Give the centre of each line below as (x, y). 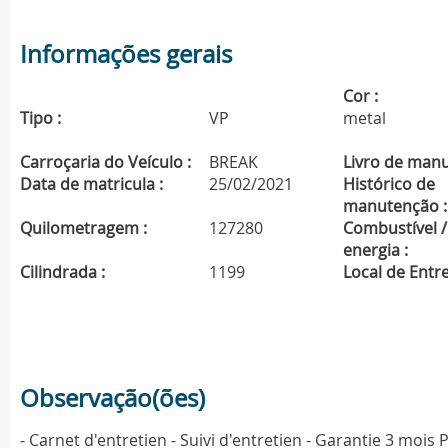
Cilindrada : (62, 272)
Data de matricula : (91, 184)
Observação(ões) (112, 398)
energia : (376, 250)
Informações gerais (126, 54)
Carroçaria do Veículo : (105, 162)
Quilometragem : (83, 228)
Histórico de (389, 184)
